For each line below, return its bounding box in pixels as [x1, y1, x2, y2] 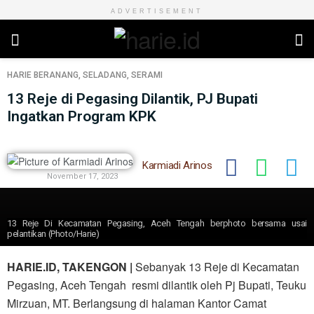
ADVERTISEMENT [111, 8, 203, 15]
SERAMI [131, 70, 163, 80]
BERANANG [34, 70, 78, 80]
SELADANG [83, 70, 127, 80]
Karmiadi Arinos [142, 159, 212, 172]
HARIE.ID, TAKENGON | [7, 259, 132, 275]
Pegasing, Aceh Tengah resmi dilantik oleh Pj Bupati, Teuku [7, 277, 306, 294]
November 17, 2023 [47, 172, 118, 182]
